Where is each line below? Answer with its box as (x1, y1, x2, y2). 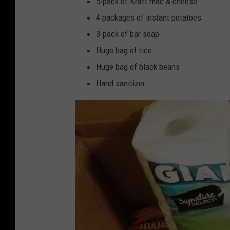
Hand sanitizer (96, 78, 145, 88)
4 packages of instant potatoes (96, 12, 201, 23)
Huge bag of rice (96, 45, 152, 55)
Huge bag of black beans (96, 61, 180, 72)
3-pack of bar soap (96, 28, 159, 39)
